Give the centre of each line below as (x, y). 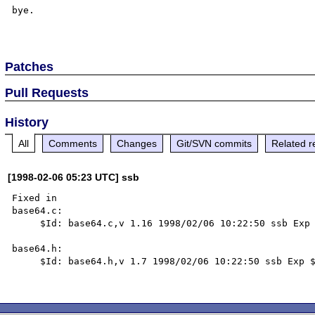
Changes (137, 143)
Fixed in (35, 198)
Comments (73, 143)
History (27, 122)
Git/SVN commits (214, 143)
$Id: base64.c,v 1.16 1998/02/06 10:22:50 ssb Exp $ (26, 223)
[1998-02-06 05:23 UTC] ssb (74, 177)
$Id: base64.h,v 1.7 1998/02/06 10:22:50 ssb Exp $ (26, 261)
